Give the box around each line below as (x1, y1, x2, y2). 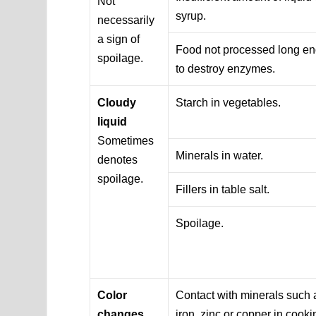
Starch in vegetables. (176, 96, 281, 109)
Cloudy (97, 96, 137, 109)
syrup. (176, 9, 207, 22)
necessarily (97, 13, 155, 26)
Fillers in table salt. (176, 183, 270, 195)
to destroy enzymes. (176, 62, 276, 75)
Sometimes (97, 134, 154, 147)
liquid (97, 115, 128, 128)
